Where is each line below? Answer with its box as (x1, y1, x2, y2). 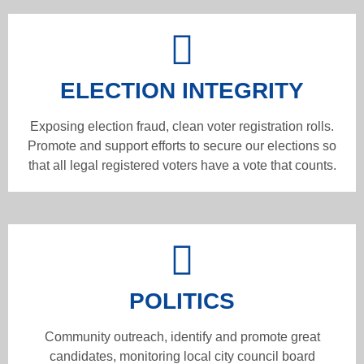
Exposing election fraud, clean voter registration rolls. (30, 119, 334, 134)
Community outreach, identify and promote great (44, 330, 320, 344)
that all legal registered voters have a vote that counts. (28, 158, 336, 173)
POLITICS (129, 288, 235, 314)
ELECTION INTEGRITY (60, 78, 304, 104)
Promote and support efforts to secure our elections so (28, 139, 336, 154)
